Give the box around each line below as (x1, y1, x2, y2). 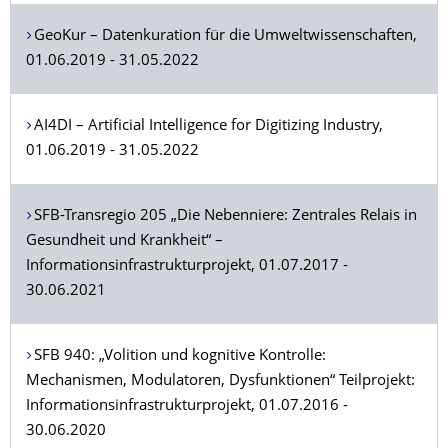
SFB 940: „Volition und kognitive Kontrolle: (33, 349, 326, 364)
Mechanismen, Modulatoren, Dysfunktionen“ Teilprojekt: (26, 374, 415, 389)
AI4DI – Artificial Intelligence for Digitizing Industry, (33, 119, 383, 134)
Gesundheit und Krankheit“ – (26, 234, 223, 249)
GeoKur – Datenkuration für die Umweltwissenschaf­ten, (33, 29, 417, 44)
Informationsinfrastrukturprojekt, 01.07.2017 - (26, 259, 348, 274)
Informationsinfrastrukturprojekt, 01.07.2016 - (26, 399, 348, 414)
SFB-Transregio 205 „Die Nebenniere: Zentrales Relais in (33, 209, 417, 224)
